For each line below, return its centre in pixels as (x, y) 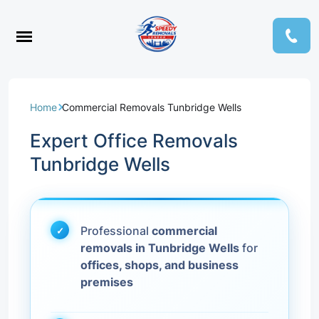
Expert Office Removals (134, 141)
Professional (116, 231)
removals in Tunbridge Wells (160, 248)
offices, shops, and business (159, 265)
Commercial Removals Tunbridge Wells (152, 107)
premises (107, 282)
